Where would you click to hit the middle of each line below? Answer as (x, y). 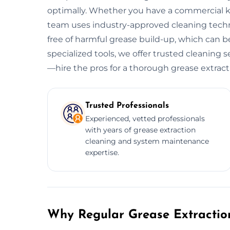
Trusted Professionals (127, 106)
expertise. (102, 152)
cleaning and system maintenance (147, 141)
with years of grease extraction (140, 130)
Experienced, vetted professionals (145, 118)
